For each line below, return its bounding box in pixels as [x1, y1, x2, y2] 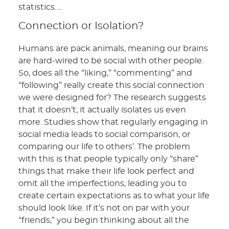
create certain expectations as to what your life [18, 191, 210, 200]
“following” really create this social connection [18, 81, 205, 89]
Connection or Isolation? [18, 20, 144, 31]
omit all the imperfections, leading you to [18, 179, 187, 188]
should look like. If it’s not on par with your [18, 203, 190, 212]
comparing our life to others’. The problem [18, 142, 191, 151]
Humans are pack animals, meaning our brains [18, 44, 209, 53]
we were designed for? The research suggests [18, 93, 207, 102]
